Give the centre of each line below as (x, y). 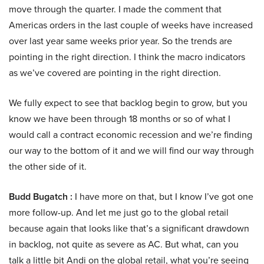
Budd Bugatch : (41, 197)
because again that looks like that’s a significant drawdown (129, 229)
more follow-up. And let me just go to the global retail (119, 213)
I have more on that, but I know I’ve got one (163, 197)
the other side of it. (48, 167)
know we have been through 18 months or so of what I (120, 119)
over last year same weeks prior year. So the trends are (121, 41)
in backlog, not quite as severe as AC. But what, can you (124, 245)
